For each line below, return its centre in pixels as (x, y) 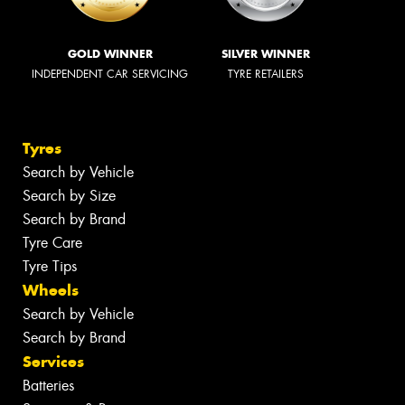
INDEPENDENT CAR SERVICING (110, 74)
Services (53, 362)
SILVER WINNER (266, 53)
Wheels (51, 291)
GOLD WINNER (110, 53)
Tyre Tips (50, 267)
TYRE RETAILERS (266, 74)
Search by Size (69, 196)
